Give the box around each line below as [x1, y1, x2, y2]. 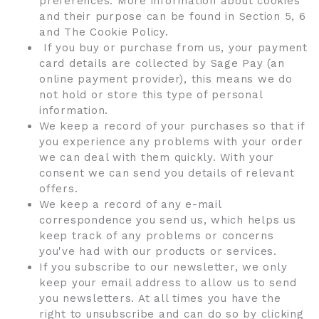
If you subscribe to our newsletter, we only [39, 261, 288, 273]
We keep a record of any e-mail [39, 198, 221, 211]
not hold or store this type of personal [39, 88, 263, 101]
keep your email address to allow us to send [39, 276, 297, 289]
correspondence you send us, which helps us [39, 214, 296, 226]
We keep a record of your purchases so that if [39, 120, 305, 132]
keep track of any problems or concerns [39, 229, 274, 242]
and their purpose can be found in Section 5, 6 [39, 10, 306, 23]
